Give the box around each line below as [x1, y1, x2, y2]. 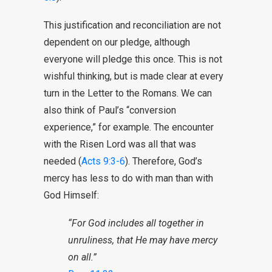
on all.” [68, 251, 97, 263]
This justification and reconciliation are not [44, 19, 221, 31]
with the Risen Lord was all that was [44, 138, 196, 150]
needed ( [44, 155, 81, 167]
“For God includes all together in [68, 217, 204, 229]
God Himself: [44, 189, 99, 201]
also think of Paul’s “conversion [44, 104, 176, 116]
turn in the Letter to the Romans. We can [44, 87, 212, 99]
